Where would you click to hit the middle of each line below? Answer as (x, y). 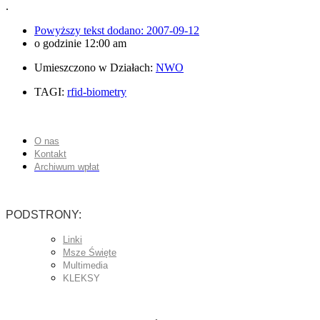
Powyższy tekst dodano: (90, 30)
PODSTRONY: (44, 214)
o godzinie (58, 43)
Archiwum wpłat (67, 166)
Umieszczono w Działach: (95, 67)
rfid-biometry (97, 91)
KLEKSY (81, 278)
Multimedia (85, 265)
